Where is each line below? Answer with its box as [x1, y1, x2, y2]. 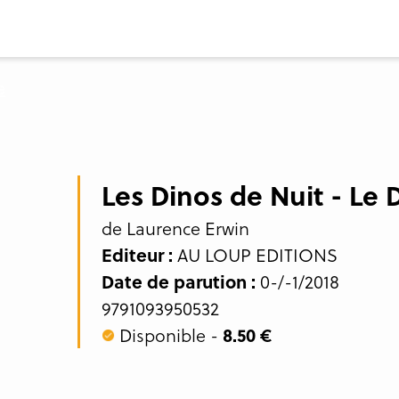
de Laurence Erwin [101, 215, 249, 241]
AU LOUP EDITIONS [172, 241, 338, 268]
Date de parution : [101, 268, 256, 294]
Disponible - [114, 322, 223, 348]
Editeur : [101, 241, 173, 267]
